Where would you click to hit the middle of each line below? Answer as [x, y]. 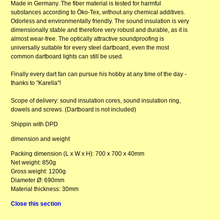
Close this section [36, 204]
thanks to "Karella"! [36, 83]
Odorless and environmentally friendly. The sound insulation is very [100, 21]
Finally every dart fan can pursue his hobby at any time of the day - [99, 74]
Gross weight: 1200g [39, 172]
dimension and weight [41, 139]
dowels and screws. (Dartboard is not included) [74, 110]
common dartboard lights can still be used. [67, 57]
